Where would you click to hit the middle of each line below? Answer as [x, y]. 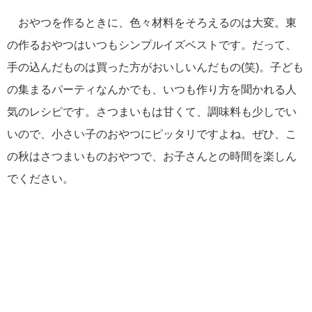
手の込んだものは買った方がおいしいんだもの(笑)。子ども [155, 67]
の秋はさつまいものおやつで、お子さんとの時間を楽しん [152, 156]
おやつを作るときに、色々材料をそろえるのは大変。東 [152, 22]
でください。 [40, 178]
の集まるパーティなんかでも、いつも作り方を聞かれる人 [152, 89]
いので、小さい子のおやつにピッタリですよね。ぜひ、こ [152, 134]
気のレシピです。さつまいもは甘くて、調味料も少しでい [152, 111]
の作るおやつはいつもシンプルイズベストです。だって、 [152, 45]
